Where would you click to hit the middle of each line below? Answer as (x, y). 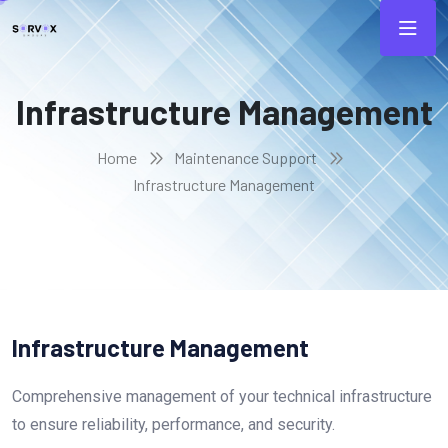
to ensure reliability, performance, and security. (173, 424)
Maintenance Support (245, 157)
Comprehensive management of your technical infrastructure (222, 396)
